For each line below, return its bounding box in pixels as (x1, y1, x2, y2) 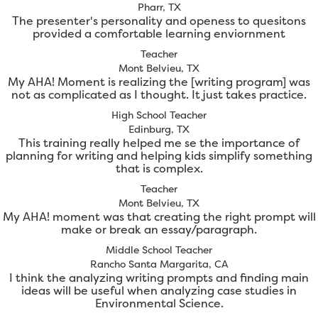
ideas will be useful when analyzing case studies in (21, 283, 297, 299)
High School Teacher (111, 108, 207, 122)
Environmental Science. (94, 295, 224, 312)
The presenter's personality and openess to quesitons (12, 13, 306, 29)
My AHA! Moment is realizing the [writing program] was (8, 74, 310, 90)
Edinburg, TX (128, 122, 190, 136)
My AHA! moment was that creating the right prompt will (2, 209, 316, 225)
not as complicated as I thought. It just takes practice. (11, 87, 307, 103)
